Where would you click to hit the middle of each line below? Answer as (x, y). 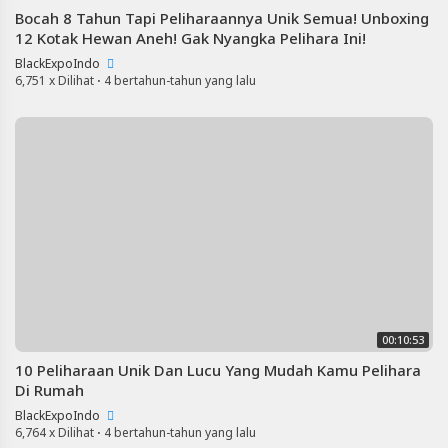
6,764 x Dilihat (54, 432)
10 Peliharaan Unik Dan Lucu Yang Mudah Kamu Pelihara (218, 369)
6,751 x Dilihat (54, 80)
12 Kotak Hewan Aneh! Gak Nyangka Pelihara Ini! (190, 37)
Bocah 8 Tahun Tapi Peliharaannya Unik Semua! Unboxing (222, 17)
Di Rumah (49, 389)
